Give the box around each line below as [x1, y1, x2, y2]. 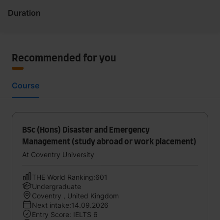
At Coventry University [22, 150, 94, 159]
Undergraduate [32, 182, 81, 191]
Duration [8, 8, 41, 18]
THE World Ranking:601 [32, 173, 108, 181]
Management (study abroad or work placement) [22, 138, 196, 146]
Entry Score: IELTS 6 [32, 210, 98, 219]
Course [12, 81, 39, 90]
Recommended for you [12, 54, 116, 63]
